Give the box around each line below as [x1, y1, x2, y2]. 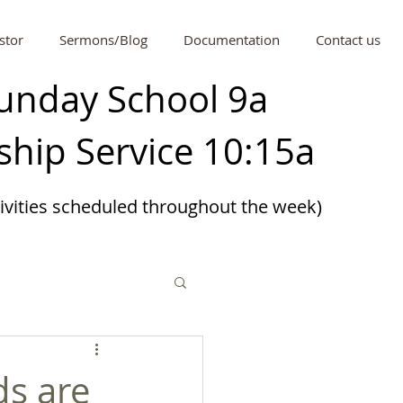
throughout [141, 194, 237, 219]
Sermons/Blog [59, 31, 148, 49]
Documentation [184, 31, 280, 49]
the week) [236, 194, 322, 219]
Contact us [316, 31, 381, 49]
